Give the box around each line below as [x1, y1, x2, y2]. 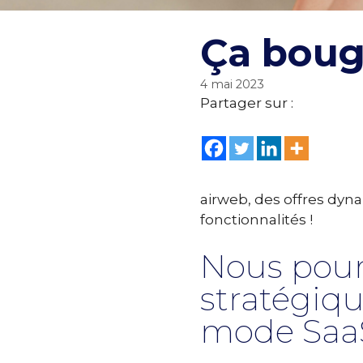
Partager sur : [200, 95, 293, 112]
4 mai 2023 [200, 77, 264, 92]
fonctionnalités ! [200, 211, 313, 228]
